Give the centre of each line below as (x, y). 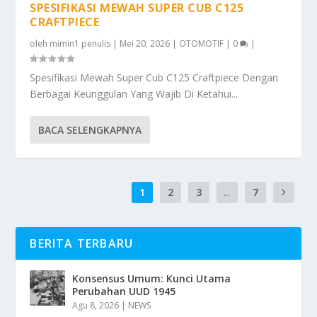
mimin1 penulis (80, 43)
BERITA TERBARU (82, 243)
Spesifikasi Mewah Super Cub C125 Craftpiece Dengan (154, 77)
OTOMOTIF (202, 43)
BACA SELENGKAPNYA (90, 129)
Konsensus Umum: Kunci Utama (152, 278)
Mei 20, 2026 (145, 43)
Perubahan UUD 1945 (124, 291)
